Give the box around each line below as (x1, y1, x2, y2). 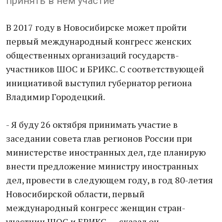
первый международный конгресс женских (6, 35, 191, 47)
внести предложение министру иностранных (6, 160, 198, 172)
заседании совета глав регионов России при (6, 132, 192, 144)
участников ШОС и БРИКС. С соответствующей (6, 63, 204, 75)
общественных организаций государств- (6, 49, 179, 61)
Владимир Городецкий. (6, 91, 105, 103)
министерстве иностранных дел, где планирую (6, 146, 206, 158)
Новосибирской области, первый (6, 188, 145, 200)
